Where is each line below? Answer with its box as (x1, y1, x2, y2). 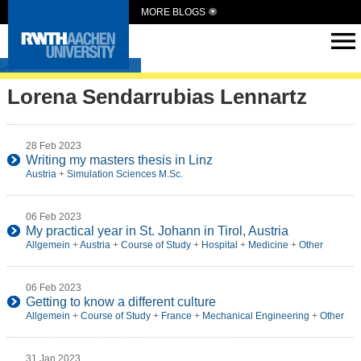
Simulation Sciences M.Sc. (66, 168, 183, 180)
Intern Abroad (24, 49, 129, 67)
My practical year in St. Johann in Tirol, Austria (25, 224, 288, 238)
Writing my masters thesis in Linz (25, 153, 213, 167)
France (160, 310, 192, 322)
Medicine (247, 239, 288, 251)
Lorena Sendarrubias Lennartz (6, 85, 307, 109)
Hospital (201, 239, 238, 251)
